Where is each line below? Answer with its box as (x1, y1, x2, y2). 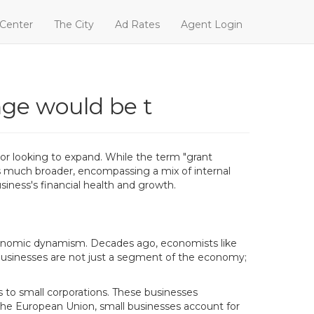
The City (54, 18, 94, 31)
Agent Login (181, 18, 243, 31)
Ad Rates (115, 18, 160, 31)
